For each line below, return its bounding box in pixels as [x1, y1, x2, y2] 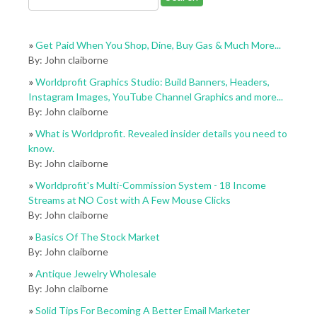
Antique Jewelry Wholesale [35, 267, 156, 279]
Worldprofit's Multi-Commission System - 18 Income [35, 179, 266, 191]
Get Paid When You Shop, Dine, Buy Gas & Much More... [35, 39, 281, 51]
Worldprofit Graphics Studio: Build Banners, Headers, [35, 76, 270, 88]
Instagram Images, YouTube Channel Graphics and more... [28, 91, 283, 103]
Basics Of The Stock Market [35, 231, 160, 243]
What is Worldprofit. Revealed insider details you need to [35, 127, 287, 139]
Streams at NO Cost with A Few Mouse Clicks [28, 194, 231, 206]
